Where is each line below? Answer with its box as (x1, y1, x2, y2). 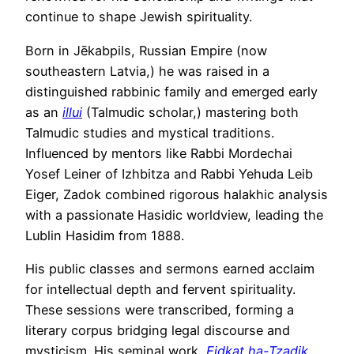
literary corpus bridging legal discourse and (25, 322, 290, 338)
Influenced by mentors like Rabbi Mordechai (25, 145, 292, 161)
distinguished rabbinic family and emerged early (25, 83, 318, 100)
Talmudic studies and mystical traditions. (25, 124, 274, 141)
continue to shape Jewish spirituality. (25, 9, 252, 25)
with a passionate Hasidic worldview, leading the (25, 206, 323, 223)
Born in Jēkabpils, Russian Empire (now (25, 42, 267, 58)
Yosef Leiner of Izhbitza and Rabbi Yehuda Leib (25, 165, 313, 182)
